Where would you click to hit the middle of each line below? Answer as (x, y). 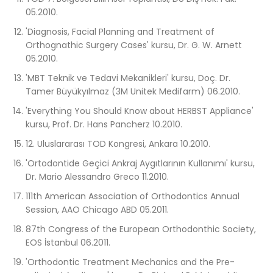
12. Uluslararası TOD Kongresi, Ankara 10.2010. (118, 144)
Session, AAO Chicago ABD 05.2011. (97, 210)
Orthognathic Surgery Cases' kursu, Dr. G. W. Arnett (134, 45)
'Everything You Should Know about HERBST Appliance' (140, 111)
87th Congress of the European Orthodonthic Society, (141, 229)
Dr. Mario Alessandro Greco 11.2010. (97, 177)
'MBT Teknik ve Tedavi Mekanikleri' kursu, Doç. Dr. (128, 78)
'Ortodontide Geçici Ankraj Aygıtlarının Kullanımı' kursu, (140, 164)
